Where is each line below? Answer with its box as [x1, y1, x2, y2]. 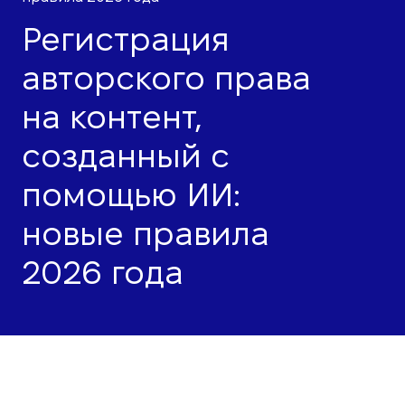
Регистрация [22, 21, 230, 57]
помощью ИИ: [22, 176, 240, 212]
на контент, [22, 99, 202, 135]
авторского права [22, 60, 311, 96]
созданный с [22, 137, 230, 174]
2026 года [22, 254, 184, 290]
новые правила [22, 215, 269, 251]
